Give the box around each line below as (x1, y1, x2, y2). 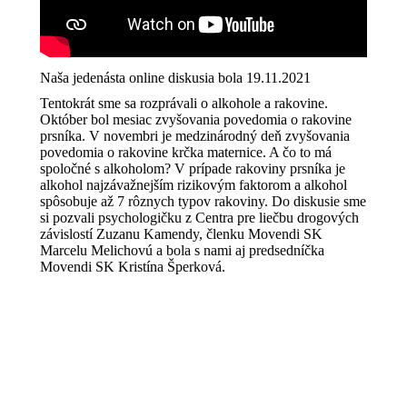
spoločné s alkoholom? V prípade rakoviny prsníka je (40, 161, 345, 176)
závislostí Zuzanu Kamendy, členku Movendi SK (40, 226, 323, 242)
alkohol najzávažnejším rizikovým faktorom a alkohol (40, 177, 347, 193)
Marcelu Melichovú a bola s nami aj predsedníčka (40, 243, 324, 258)
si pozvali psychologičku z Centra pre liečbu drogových (40, 210, 359, 225)
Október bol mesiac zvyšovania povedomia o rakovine (40, 112, 352, 127)
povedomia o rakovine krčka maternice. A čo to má (40, 144, 332, 160)
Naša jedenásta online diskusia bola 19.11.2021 (40, 70, 311, 85)
